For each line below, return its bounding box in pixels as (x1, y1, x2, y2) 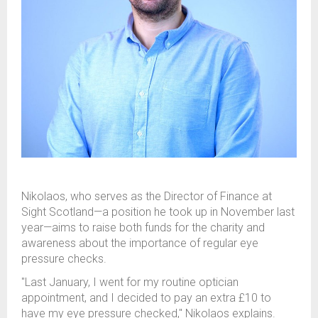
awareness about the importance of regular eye (21, 236, 258, 251)
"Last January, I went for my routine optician (21, 275, 238, 290)
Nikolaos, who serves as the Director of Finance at (21, 190, 272, 204)
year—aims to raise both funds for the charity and (21, 221, 265, 235)
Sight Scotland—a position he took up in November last (21, 205, 295, 219)
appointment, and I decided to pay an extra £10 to (21, 291, 271, 305)
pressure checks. (21, 252, 106, 266)
